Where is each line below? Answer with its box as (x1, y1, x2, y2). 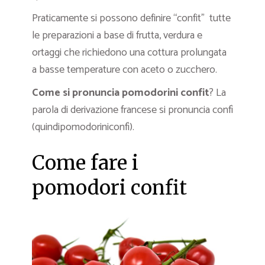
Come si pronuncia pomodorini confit (32, 83, 209, 102)
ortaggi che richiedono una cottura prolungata (32, 43, 227, 62)
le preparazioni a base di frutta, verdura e (32, 26, 202, 44)
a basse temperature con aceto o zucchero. (32, 60, 217, 79)
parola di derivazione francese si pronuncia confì (32, 101, 233, 119)
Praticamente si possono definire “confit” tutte (32, 9, 231, 27)
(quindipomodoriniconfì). (32, 118, 134, 136)
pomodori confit (32, 175, 187, 200)
